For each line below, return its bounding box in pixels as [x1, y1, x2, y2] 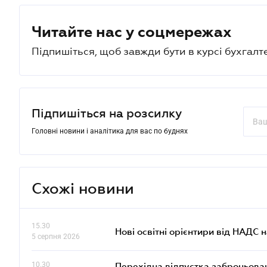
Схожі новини [32, 179, 134, 197]
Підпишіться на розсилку [32, 107, 182, 120]
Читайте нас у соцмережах [32, 23, 232, 40]
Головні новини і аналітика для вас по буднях [32, 127, 188, 135]
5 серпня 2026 [32, 232, 80, 241]
